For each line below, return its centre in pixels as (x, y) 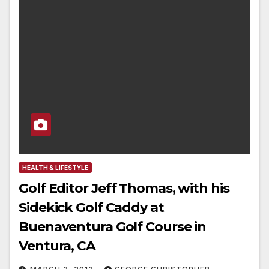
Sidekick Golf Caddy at (91, 208)
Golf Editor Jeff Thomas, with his (124, 189)
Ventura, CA (57, 246)
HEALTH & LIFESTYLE (55, 168)
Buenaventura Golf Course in (113, 227)
